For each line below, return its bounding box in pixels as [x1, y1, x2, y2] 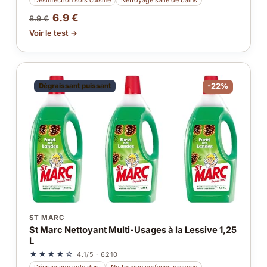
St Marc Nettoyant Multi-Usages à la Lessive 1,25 [29, 224, 237, 235]
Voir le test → [29, 29, 77, 38]
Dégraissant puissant [38, 82, 111, 91]
